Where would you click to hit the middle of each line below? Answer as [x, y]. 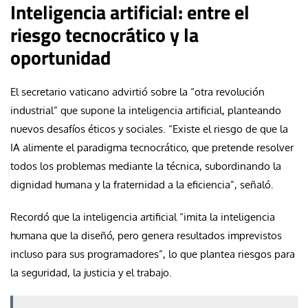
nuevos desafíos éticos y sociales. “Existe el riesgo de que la [149, 129]
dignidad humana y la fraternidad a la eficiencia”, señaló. [142, 184]
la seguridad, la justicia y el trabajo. [91, 272]
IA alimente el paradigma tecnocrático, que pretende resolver [152, 147]
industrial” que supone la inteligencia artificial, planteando [146, 110]
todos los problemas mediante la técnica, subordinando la [146, 166]
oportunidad [60, 57]
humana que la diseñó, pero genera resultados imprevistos [146, 235]
